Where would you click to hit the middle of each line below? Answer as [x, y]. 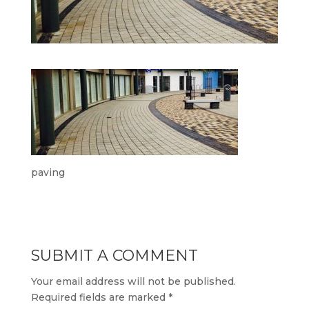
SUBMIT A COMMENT [114, 256]
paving [48, 173]
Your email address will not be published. [133, 282]
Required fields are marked [99, 298]
